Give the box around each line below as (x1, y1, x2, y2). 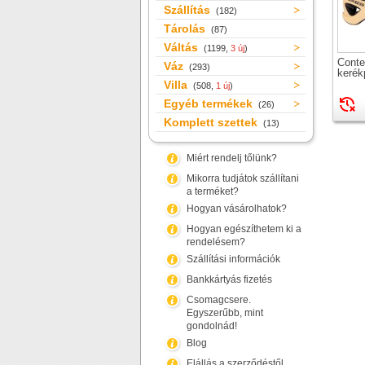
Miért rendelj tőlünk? (187, 152, 277, 164)
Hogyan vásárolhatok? (187, 203, 287, 214)
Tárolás (164, 22, 209, 35)
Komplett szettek (164, 116, 261, 129)
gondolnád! (187, 320, 237, 332)
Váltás (164, 41, 201, 54)
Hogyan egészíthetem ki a (187, 223, 301, 235)
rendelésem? (187, 236, 245, 248)
